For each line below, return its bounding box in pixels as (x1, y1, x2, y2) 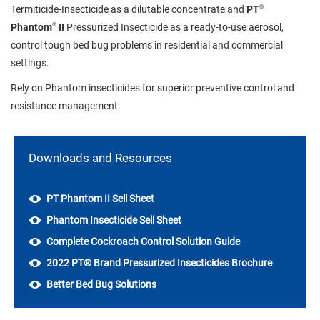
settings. (11, 56, 49, 69)
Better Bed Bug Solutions (46, 278, 156, 290)
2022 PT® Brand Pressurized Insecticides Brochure (46, 256, 272, 269)
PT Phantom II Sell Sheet (46, 192, 154, 204)
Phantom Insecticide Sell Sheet (46, 214, 181, 226)
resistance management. (11, 99, 121, 111)
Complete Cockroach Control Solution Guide (46, 235, 240, 247)
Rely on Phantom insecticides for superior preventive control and (11, 81, 294, 94)
